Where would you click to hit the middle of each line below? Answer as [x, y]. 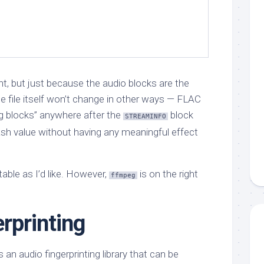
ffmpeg [123, 175]
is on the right [168, 174]
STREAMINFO [146, 116]
